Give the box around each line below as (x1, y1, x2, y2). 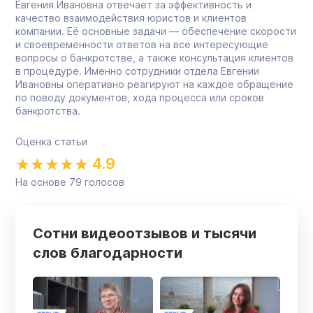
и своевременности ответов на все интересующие (15, 38, 268, 51)
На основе (15, 176, 69, 189)
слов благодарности (33, 245, 182, 262)
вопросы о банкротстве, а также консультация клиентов (15, 52, 293, 64)
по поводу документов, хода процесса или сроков (15, 92, 264, 104)
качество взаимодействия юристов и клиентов (15, 12, 247, 24)
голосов (85, 176, 124, 189)
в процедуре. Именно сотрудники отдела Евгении (15, 65, 259, 78)
